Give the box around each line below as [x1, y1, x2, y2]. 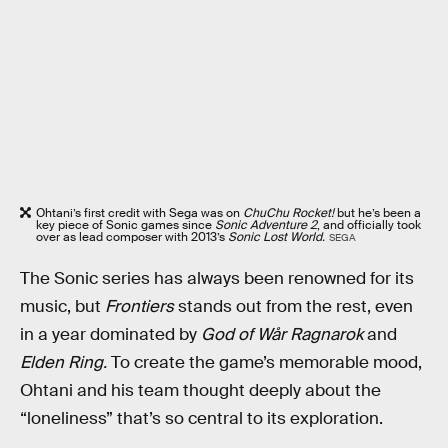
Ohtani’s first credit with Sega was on [36, 204, 243, 221]
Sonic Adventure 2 [215, 216, 317, 233]
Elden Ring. [20, 351, 107, 373]
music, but [20, 295, 105, 317]
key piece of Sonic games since [36, 216, 215, 233]
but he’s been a [334, 204, 421, 221]
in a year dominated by [20, 323, 201, 345]
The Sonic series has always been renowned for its [20, 267, 414, 289]
